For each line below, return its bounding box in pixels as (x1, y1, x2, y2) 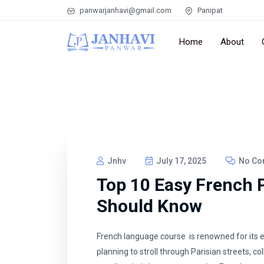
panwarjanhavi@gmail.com (78, 5, 171, 15)
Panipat (196, 5, 223, 15)
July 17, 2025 (154, 156, 206, 166)
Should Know (97, 196, 202, 216)
